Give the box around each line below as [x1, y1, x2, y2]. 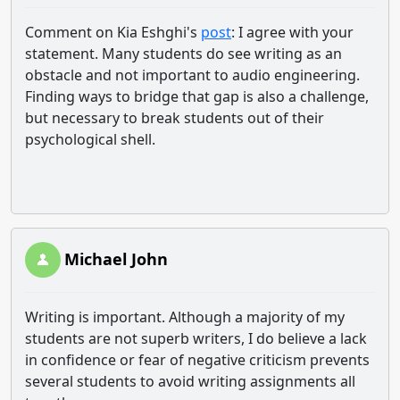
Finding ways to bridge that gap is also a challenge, [25, 87, 369, 106]
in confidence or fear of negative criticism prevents [25, 350, 370, 370]
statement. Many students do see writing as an [25, 44, 342, 63]
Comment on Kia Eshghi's [25, 22, 201, 42]
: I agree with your [231, 22, 354, 42]
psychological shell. [25, 129, 155, 149]
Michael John [64, 248, 168, 270]
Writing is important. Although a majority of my [25, 307, 345, 327]
